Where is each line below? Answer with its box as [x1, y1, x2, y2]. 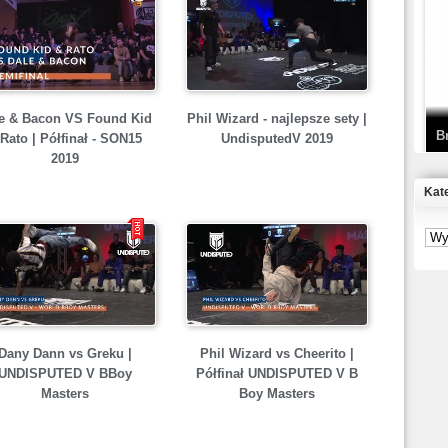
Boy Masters [238, 386, 315, 401]
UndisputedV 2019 [220, 131, 333, 146]
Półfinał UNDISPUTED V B [195, 366, 358, 381]
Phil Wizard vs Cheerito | [199, 346, 354, 361]
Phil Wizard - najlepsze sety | [186, 111, 367, 126]
